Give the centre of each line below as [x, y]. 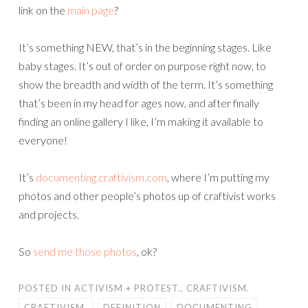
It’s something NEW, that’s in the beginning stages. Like [145, 47]
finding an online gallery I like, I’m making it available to [141, 121]
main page [91, 10]
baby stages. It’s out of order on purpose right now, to [142, 66]
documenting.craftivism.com [101, 177]
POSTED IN [46, 288]
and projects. [49, 214]
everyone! [43, 140]
